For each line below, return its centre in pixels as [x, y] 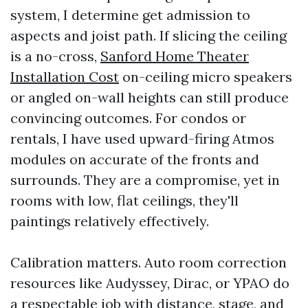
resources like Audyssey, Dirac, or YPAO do [150, 283]
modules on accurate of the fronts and [135, 159]
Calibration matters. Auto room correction [148, 262]
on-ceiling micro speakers [206, 77]
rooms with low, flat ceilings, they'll [124, 200]
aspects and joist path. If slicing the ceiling [148, 35]
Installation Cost [65, 77]
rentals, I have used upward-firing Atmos [142, 139]
